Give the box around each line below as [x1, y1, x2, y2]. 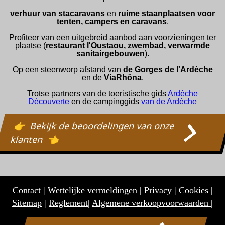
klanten [9, 133, 45, 146]
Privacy [144, 185, 172, 196]
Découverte [28, 97, 69, 106]
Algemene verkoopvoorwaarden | [92, 198, 213, 208]
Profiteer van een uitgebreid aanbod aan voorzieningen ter [9, 33, 216, 42]
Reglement [49, 198, 88, 208]
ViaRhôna [103, 73, 142, 82]
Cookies [178, 185, 208, 196]
